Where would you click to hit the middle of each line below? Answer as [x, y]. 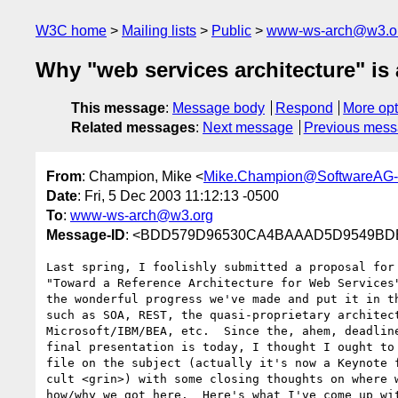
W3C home [71, 31]
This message [118, 108]
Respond [304, 108]
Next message [248, 128]
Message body [219, 108]
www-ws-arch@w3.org [142, 215]
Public [231, 31]
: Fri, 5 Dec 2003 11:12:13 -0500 [178, 195]
